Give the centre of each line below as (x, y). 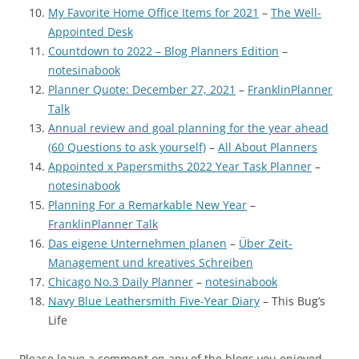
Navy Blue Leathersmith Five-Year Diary (154, 301)
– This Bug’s (292, 301)
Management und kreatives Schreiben (151, 262)
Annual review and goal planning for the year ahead (188, 127)
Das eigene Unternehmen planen (137, 243)
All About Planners (268, 147)
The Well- (296, 12)
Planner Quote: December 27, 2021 (142, 89)
